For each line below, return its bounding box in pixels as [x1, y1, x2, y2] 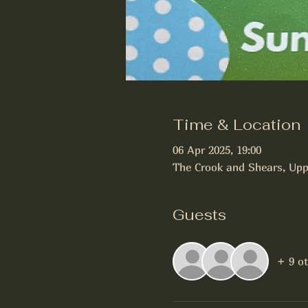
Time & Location [172, 114, 300, 134]
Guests [172, 204, 226, 224]
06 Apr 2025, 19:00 [172, 142, 261, 157]
